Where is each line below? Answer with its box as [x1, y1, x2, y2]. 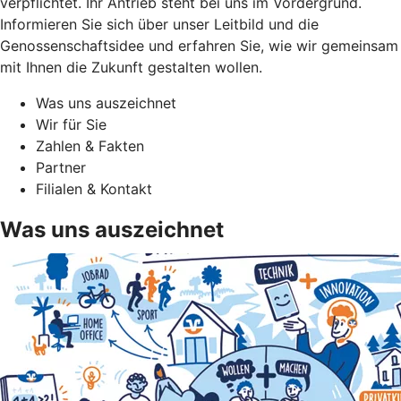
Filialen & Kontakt [36, 179, 152, 198]
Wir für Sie [36, 115, 107, 133]
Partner [36, 158, 86, 176]
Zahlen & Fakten [36, 136, 144, 155]
